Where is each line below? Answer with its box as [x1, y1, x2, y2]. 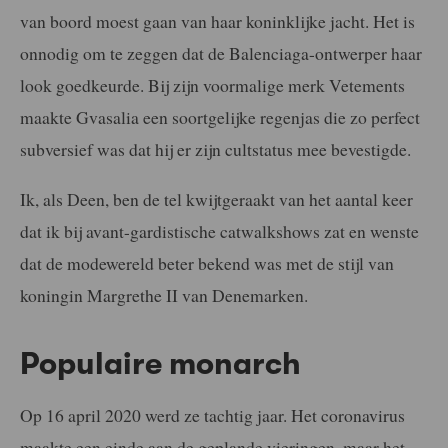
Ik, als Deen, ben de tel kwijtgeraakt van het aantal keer [20, 186, 413, 211]
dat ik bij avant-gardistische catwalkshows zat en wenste [20, 218, 419, 243]
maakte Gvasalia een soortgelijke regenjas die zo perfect [20, 105, 420, 130]
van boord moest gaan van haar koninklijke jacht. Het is [20, 9, 415, 34]
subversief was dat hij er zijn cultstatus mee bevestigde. [20, 137, 411, 162]
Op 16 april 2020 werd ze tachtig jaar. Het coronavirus [20, 402, 405, 427]
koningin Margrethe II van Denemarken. [20, 282, 308, 307]
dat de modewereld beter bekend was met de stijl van [20, 250, 394, 275]
